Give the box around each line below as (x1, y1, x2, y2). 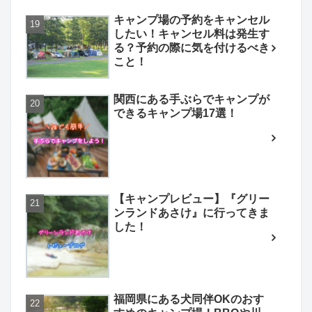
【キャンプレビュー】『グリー (114, 193, 270, 205)
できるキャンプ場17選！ (114, 107, 237, 119)
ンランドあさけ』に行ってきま (114, 207, 270, 219)
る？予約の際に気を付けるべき (114, 41, 270, 54)
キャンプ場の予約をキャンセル (114, 13, 270, 26)
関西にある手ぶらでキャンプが (114, 93, 270, 105)
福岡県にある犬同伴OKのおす (114, 292, 264, 305)
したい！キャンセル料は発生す (114, 27, 270, 40)
